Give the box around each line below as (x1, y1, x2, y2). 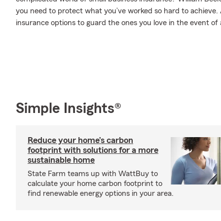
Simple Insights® (16, 101, 121, 116)
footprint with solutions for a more (28, 145, 158, 154)
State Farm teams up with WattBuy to (28, 169, 158, 178)
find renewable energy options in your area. (28, 189, 174, 197)
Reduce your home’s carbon (28, 135, 133, 145)
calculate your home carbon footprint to (28, 179, 162, 187)
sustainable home (28, 155, 95, 164)
